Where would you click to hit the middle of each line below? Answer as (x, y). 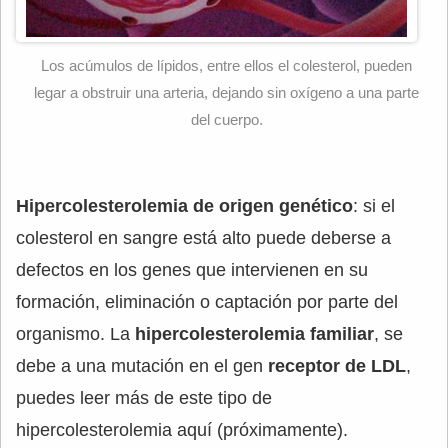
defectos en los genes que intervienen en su (192, 270)
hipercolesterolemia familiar (254, 334)
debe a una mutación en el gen (142, 366)
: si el (374, 206)
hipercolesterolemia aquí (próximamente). (182, 430)
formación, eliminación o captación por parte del (207, 302)
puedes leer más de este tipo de (144, 398)
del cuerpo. (226, 120)
